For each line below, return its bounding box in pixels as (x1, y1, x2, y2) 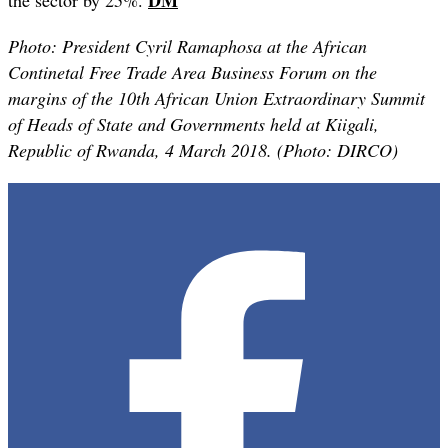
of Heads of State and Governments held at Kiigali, (8, 111, 379, 136)
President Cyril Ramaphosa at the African (62, 33, 367, 58)
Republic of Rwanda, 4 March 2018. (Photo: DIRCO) (8, 137, 398, 162)
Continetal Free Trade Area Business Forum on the (8, 59, 377, 84)
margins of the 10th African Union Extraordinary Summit (8, 85, 425, 110)
